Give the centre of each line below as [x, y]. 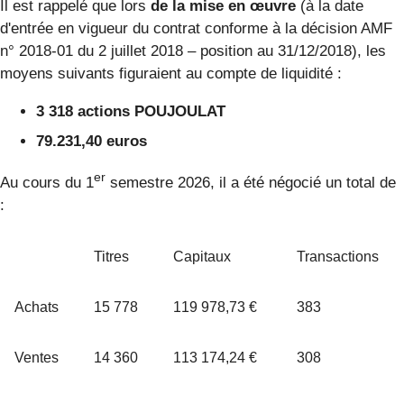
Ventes [37, 357]
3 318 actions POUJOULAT [131, 111]
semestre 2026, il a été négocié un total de [251, 182]
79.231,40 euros [92, 142]
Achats [37, 307]
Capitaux [202, 256]
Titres [111, 256]
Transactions [338, 256]
